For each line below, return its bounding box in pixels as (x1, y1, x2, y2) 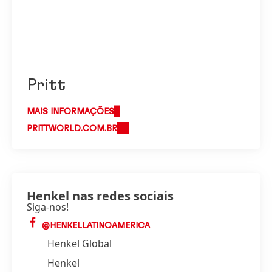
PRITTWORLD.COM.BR (27, 124, 117, 133)
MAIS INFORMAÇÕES (27, 107, 114, 116)
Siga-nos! (27, 200, 69, 214)
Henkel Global (47, 237, 112, 250)
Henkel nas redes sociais (27, 188, 174, 204)
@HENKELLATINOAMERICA (39, 222, 150, 230)
